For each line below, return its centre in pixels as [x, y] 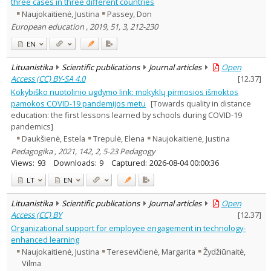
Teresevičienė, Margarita [152, 252]
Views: [23, 162]
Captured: [129, 162]
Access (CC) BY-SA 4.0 [48, 78]
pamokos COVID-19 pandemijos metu [79, 103]
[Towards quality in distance [201, 103]
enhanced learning [45, 239]
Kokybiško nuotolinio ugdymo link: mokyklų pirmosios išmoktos [125, 92]
